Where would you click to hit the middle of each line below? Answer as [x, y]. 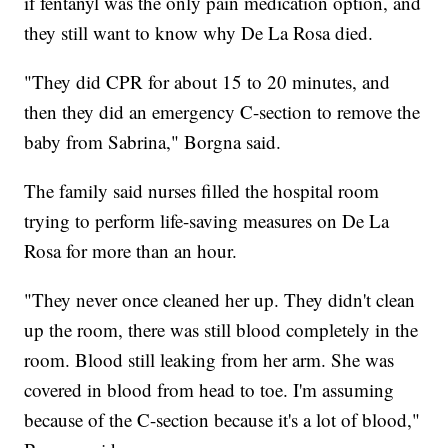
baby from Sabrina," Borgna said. [153, 142]
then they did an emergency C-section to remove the [222, 112]
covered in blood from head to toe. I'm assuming [209, 390]
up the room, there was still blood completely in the [221, 330]
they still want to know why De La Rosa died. [199, 33]
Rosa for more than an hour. [131, 251]
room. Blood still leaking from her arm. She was [209, 360]
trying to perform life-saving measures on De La [207, 221]
